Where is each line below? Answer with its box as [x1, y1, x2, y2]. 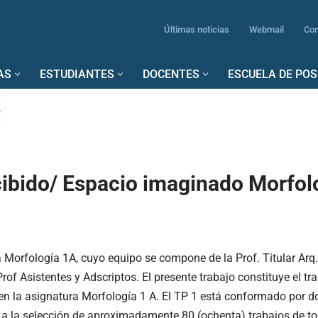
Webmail [249, 24, 284, 35]
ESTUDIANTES [40, 67, 114, 81]
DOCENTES [143, 67, 199, 81]
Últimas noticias [164, 24, 229, 35]
